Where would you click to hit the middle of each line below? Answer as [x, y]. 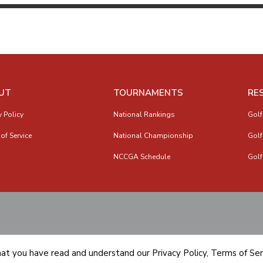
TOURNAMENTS [148, 93]
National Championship [153, 136]
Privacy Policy [179, 253]
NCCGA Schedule [141, 157]
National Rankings [144, 115]
